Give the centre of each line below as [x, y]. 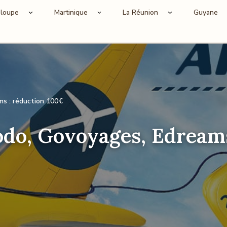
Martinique [71, 12]
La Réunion [140, 12]
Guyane [205, 12]
